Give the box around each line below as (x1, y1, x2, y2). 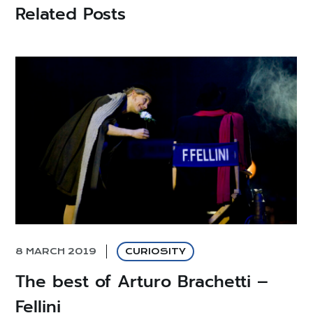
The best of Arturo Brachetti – (15, 268, 269, 294)
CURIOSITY (125, 245, 187, 256)
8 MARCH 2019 (15, 245, 97, 256)
